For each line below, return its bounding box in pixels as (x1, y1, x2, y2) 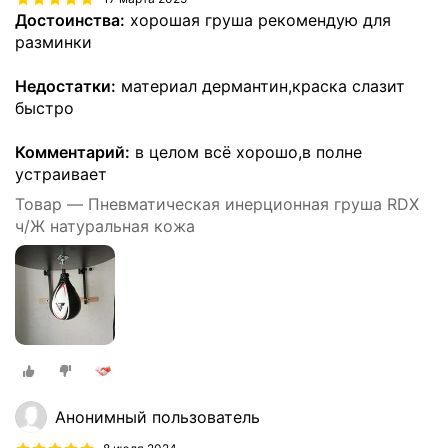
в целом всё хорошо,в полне (130, 142, 362, 163)
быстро (15, 98, 74, 119)
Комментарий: (15, 142, 130, 163)
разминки (15, 32, 92, 53)
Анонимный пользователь (55, 406, 260, 427)
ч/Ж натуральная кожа (15, 216, 195, 237)
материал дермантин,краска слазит (116, 76, 405, 97)
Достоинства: (15, 10, 125, 31)
